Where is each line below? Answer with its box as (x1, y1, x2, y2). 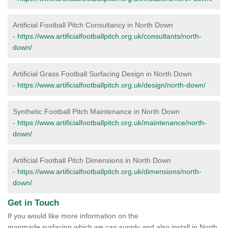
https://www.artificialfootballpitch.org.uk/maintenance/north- (17, 119, 207, 127)
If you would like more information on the (8, 212, 138, 220)
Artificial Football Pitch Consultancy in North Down (13, 21, 173, 29)
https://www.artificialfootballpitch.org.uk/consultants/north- (17, 32, 202, 40)
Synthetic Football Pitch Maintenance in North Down (13, 107, 180, 116)
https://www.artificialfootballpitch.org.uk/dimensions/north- (17, 167, 202, 176)
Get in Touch (8, 198, 62, 208)
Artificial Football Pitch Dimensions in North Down (13, 156, 171, 164)
